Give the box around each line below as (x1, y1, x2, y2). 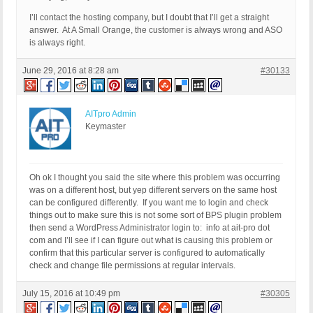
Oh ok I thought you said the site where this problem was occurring (29, 173, 280, 183)
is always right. (29, 38, 85, 48)
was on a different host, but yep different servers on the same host (29, 185, 277, 196)
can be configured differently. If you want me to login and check (29, 198, 268, 208)
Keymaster (85, 122, 126, 132)
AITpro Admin (85, 109, 136, 119)
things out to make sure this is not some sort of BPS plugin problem (29, 210, 282, 221)
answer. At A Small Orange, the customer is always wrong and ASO (29, 25, 282, 36)
